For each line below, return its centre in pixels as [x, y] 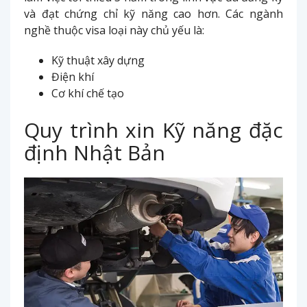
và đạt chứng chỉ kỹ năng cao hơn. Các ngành [153, 13]
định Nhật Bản [95, 152]
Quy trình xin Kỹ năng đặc [153, 130]
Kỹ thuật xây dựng [98, 60]
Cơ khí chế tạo [88, 93]
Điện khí [73, 76]
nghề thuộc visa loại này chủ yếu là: [114, 30]
